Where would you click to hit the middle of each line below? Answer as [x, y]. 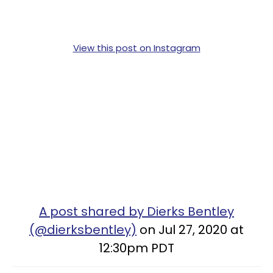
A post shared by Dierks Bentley [136, 211]
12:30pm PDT [136, 248]
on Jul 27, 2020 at [190, 229]
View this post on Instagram [136, 48]
